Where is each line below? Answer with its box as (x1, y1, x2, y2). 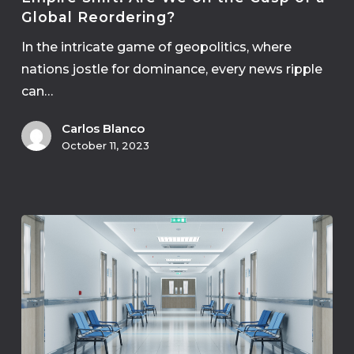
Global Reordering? (21, 9, 175, 26)
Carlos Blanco (61, 121, 145, 137)
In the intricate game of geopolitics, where (21, 40, 292, 55)
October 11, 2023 (61, 139, 149, 153)
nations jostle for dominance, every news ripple (21, 62, 322, 77)
